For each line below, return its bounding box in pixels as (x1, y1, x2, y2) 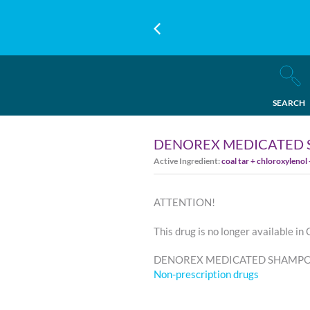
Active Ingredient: (154, 156, 221, 166)
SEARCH (272, 98, 305, 108)
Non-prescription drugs (154, 268, 259, 280)
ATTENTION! (154, 196, 215, 208)
